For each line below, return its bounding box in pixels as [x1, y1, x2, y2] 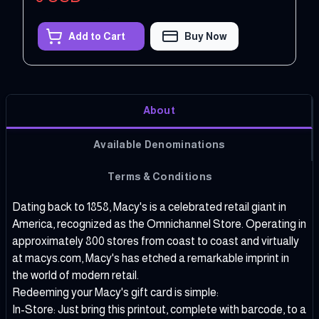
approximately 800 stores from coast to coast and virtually [12, 234, 299, 247]
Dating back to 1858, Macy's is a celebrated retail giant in [12, 200, 286, 213]
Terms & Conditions [107, 170, 212, 182]
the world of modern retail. [12, 268, 139, 281]
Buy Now [184, 30, 227, 42]
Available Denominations [93, 138, 225, 150]
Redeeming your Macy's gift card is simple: [12, 286, 219, 298]
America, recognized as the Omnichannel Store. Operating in [12, 217, 306, 230]
